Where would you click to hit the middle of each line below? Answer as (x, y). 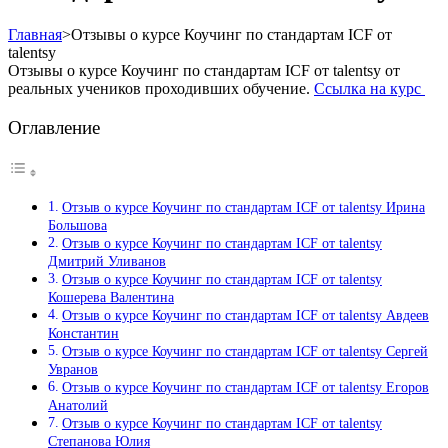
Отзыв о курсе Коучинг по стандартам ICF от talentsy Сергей (244, 351)
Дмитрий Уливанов (107, 261)
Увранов (73, 369)
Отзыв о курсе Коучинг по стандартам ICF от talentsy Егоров (245, 387)
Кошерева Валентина (111, 297)
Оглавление (54, 128)
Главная (35, 34)
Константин (83, 333)
